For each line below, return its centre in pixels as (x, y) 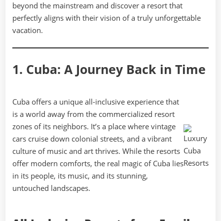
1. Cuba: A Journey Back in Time (109, 69)
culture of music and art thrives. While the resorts (96, 151)
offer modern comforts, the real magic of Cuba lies (98, 164)
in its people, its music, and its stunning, (80, 176)
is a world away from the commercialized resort (93, 114)
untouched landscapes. (51, 188)
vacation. (28, 30)
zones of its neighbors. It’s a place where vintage (94, 127)
